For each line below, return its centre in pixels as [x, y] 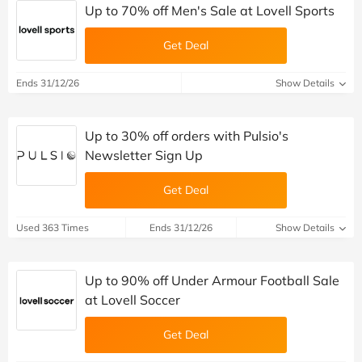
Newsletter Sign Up [144, 155]
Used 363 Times [53, 227]
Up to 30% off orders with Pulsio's [187, 135]
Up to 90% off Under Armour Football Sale [212, 280]
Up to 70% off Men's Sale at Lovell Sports [210, 10]
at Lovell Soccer [133, 299]
